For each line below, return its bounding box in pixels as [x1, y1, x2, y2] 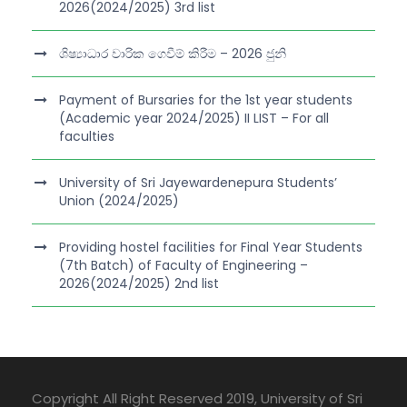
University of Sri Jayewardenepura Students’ [59, 173, 337, 192]
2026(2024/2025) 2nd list [59, 273, 219, 293]
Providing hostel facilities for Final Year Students [59, 237, 362, 256]
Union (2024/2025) [59, 191, 179, 210]
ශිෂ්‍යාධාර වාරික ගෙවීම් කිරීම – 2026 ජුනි [59, 44, 286, 63]
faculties [59, 126, 114, 145]
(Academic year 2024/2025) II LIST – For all [59, 108, 329, 127]
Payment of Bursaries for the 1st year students [59, 90, 352, 109]
